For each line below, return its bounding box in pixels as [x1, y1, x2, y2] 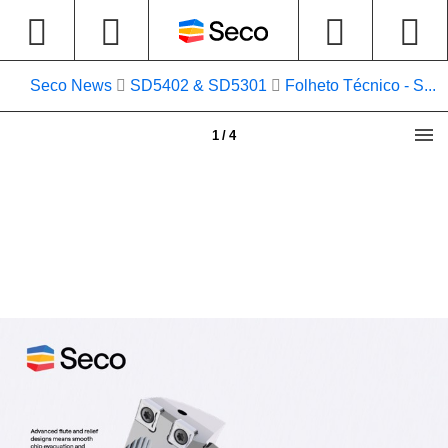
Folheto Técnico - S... [285, 77, 436, 94]
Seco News [30, 77, 112, 94]
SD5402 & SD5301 [130, 77, 267, 94]
